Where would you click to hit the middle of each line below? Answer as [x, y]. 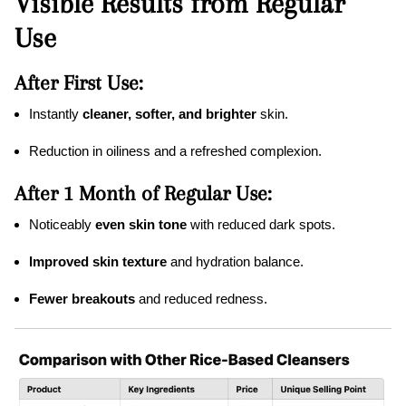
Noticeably [62, 225]
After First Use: [79, 83]
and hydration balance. [235, 262]
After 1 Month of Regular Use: [143, 193]
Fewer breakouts [82, 299]
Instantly [56, 114]
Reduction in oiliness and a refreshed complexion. [175, 151]
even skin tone [141, 225]
